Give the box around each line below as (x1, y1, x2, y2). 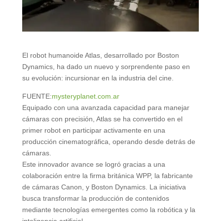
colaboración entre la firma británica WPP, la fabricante (22, 171, 193, 180)
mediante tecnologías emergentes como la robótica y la (22, 205, 195, 214)
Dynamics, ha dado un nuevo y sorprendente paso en (22, 62, 190, 71)
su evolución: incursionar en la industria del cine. (22, 74, 174, 82)
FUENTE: (22, 92, 52, 100)
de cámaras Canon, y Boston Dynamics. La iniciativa (22, 183, 186, 191)
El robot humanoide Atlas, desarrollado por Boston (22, 51, 179, 59)
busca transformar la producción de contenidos (22, 194, 169, 202)
